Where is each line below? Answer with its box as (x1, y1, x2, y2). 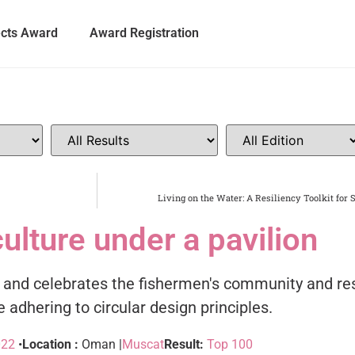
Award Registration (89, 25, 199, 41)
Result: (164, 336, 207, 352)
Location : (22, 336, 82, 352)
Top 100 (207, 336, 253, 352)
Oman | (82, 336, 122, 352)
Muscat (122, 336, 164, 352)
